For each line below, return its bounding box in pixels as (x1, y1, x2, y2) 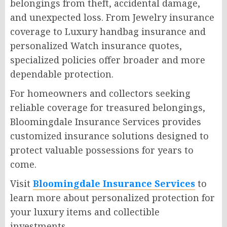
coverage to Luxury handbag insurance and (10, 25, 206, 37)
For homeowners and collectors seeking (10, 87, 191, 99)
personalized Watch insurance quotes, (10, 39, 182, 52)
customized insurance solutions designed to (10, 129, 209, 142)
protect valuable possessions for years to (10, 143, 194, 156)
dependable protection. (10, 67, 113, 80)
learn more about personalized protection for (10, 191, 215, 204)
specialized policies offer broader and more (10, 53, 205, 66)
